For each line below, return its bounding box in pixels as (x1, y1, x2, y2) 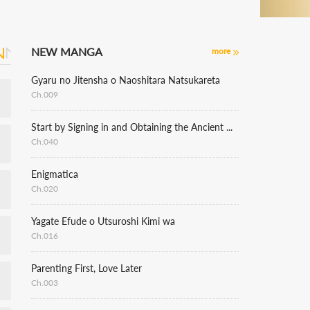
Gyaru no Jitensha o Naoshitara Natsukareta (31, 74, 220, 86)
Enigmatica (31, 168, 78, 180)
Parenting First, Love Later (31, 262, 142, 274)
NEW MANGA (31, 45, 102, 58)
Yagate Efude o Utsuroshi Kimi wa (31, 215, 175, 227)
